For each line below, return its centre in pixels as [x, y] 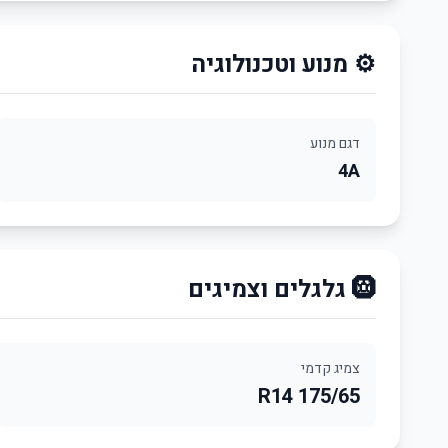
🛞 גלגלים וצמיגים [364, 289]
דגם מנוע [335, 143]
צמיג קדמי [330, 368]
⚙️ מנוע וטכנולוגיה [283, 64]
